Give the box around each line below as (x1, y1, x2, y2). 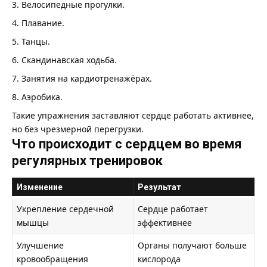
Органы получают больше (138, 240, 247, 252)
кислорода (138, 253, 181, 265)
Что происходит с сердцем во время (12, 136, 242, 151)
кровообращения (17, 253, 88, 265)
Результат (138, 182, 181, 193)
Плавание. (21, 17, 64, 29)
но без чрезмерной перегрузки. (12, 123, 144, 135)
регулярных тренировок (12, 153, 163, 168)
